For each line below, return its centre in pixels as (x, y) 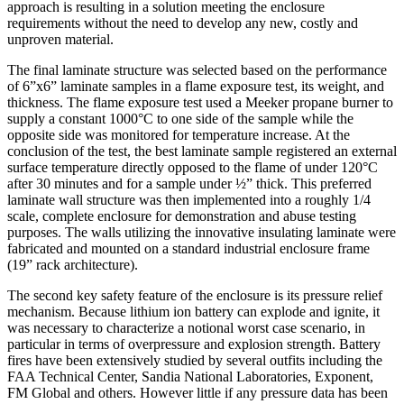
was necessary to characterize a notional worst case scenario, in (186, 328)
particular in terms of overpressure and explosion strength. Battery (194, 344)
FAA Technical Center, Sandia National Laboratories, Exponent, (190, 377)
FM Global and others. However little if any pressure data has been (197, 393)
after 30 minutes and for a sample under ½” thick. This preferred (189, 184)
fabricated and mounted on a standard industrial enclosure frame (188, 249)
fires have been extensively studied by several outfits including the (195, 361)
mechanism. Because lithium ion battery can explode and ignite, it (193, 312)
